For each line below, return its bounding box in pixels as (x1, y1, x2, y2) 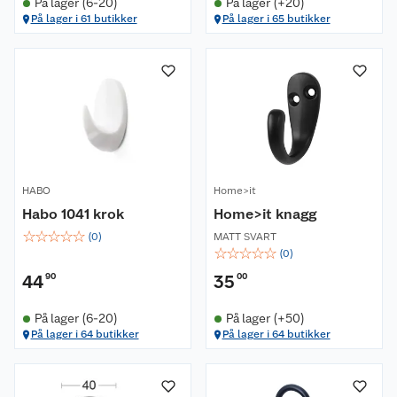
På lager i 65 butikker (222, 12, 331, 25)
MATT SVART (214, 230, 276, 243)
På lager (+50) (225, 311, 305, 325)
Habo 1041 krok (22, 206, 124, 222)
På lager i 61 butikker (30, 12, 137, 25)
